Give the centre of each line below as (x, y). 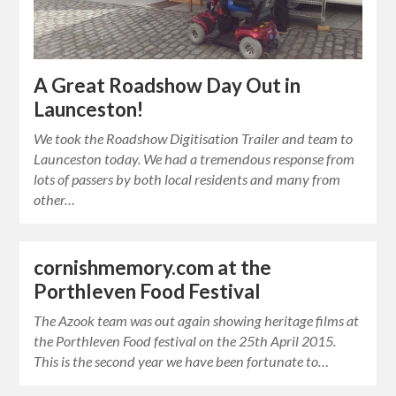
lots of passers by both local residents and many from (187, 179)
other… (55, 199)
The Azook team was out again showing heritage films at (197, 320)
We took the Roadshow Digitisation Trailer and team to (194, 138)
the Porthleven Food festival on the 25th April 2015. (185, 340)
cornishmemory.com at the (153, 267)
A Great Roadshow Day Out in (168, 85)
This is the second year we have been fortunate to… (182, 361)
